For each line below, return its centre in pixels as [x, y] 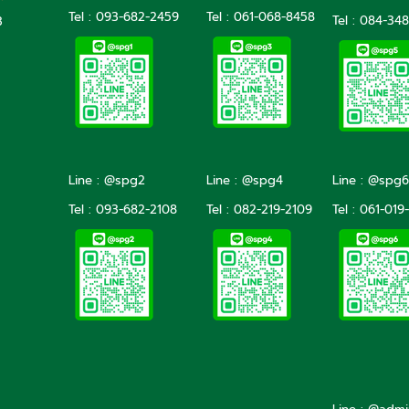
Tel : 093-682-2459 [124, 17]
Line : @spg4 [247, 180]
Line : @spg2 [109, 180]
